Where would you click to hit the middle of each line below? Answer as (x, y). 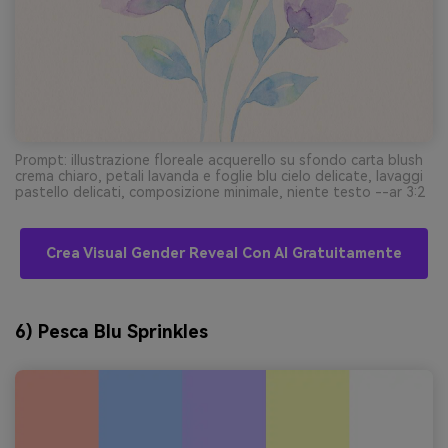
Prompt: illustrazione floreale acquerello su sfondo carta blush (219, 159)
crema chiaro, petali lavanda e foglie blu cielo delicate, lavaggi (219, 175)
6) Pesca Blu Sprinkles (111, 332)
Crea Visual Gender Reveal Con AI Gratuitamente (224, 253)
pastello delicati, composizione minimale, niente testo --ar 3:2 (220, 191)
